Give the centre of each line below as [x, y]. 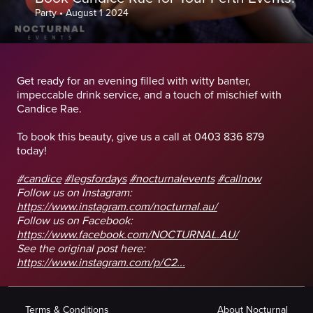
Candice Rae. [49, 109]
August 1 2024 [97, 13]
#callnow [239, 179]
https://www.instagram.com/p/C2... [101, 263]
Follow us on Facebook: [75, 221]
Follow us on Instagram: [74, 193]
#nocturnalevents [172, 179]
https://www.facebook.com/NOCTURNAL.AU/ [128, 235]
